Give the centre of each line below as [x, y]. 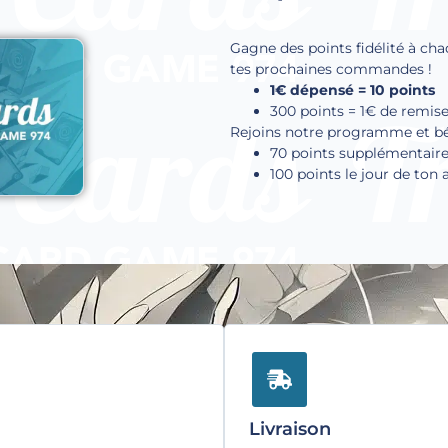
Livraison [290, 429]
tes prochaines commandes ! [330, 69]
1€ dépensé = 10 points [352, 90]
